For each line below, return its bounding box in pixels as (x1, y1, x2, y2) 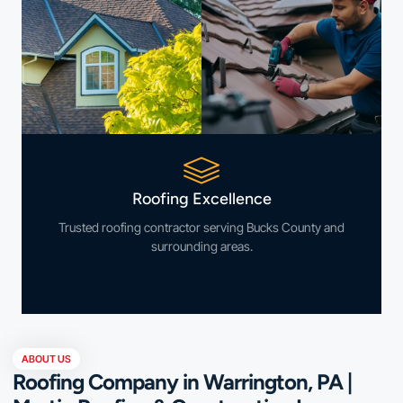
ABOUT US (22, 353, 71, 365)
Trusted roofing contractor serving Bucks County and (58, 219, 345, 235)
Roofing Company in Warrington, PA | (13, 369, 352, 395)
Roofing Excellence (131, 189, 272, 209)
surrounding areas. (150, 238, 253, 254)
